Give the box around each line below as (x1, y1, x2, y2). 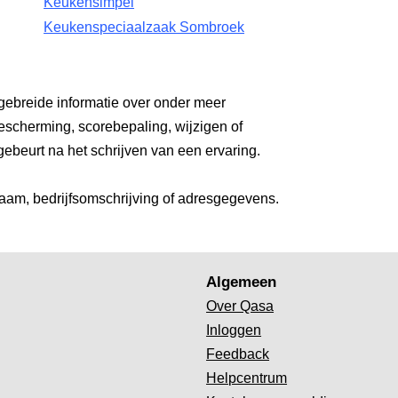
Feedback (206, 346, 270, 362)
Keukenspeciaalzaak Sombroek (44, 20, 245, 35)
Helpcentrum (206, 370, 288, 386)
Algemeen (206, 273, 277, 291)
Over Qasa (206, 298, 275, 314)
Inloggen (206, 322, 262, 338)
